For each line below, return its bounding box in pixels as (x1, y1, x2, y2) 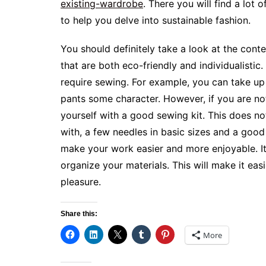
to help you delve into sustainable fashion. (61, 14, 251, 26)
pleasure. (61, 176, 101, 188)
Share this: (61, 210, 97, 218)
